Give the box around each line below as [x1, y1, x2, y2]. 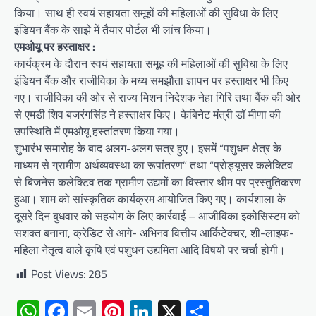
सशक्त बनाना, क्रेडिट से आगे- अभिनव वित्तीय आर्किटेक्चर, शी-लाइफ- [14, 224, 294, 242]
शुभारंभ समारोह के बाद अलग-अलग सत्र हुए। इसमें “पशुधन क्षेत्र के [14, 140, 281, 157]
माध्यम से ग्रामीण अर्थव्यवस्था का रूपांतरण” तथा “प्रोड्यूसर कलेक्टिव [14, 157, 293, 174]
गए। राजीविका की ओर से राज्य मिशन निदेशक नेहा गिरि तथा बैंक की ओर [14, 89, 300, 107]
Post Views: [31, 265, 85, 283]
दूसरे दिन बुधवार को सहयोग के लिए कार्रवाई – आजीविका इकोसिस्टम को [14, 207, 300, 225]
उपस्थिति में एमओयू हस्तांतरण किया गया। [14, 123, 180, 140]
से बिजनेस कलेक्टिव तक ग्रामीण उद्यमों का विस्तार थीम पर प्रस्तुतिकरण [14, 174, 301, 191]
